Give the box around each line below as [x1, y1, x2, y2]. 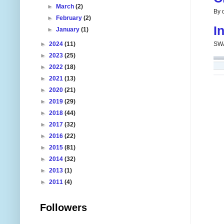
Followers [40, 201, 87, 213]
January [56, 25, 81, 33]
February [56, 14, 84, 21]
